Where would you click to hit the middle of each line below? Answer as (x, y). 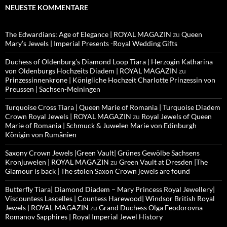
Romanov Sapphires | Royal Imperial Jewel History (84, 217)
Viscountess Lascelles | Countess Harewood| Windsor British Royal (110, 199)
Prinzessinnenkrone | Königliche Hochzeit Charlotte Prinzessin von (110, 80)
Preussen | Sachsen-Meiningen (53, 89)
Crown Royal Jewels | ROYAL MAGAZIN (68, 117)
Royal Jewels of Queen (177, 117)
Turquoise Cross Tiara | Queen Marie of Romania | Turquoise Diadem (113, 107)
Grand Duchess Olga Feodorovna (151, 208)
